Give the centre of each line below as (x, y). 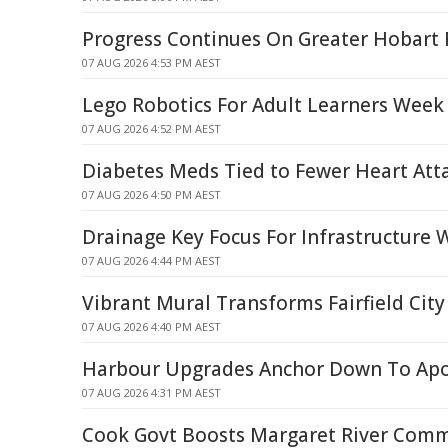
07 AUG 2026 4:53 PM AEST (151, 62)
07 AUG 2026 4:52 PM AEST (151, 128)
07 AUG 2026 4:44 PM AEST (151, 260)
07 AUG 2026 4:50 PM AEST (151, 194)
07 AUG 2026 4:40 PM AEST (151, 326)
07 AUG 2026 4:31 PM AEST (151, 392)
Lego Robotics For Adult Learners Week (263, 105)
